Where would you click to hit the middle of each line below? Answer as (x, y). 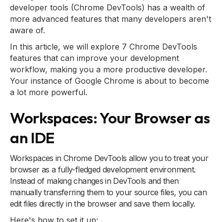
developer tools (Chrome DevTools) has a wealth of (108, 7)
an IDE (32, 138)
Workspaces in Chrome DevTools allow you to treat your (109, 158)
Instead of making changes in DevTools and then (94, 181)
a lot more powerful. (49, 92)
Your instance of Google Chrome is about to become (110, 81)
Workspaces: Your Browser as (110, 118)
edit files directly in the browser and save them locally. (103, 204)
